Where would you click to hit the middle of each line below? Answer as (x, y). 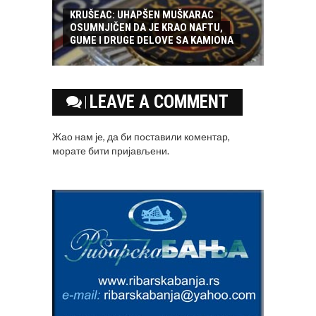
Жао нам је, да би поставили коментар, (141, 137)
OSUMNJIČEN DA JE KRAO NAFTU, (146, 28)
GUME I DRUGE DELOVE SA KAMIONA (152, 41)
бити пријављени (128, 151)
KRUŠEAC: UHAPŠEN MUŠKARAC (142, 15)
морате (70, 151)
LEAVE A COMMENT (159, 102)
